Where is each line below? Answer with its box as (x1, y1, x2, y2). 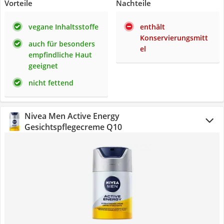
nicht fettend (28, 78, 73, 87)
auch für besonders (28, 39, 95, 48)
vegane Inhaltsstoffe (28, 22, 98, 31)
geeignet (28, 61, 58, 70)
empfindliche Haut (28, 50, 92, 59)
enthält (140, 22, 165, 31)
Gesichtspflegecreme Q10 (24, 121, 122, 132)
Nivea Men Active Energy (24, 110, 119, 121)
